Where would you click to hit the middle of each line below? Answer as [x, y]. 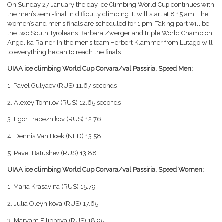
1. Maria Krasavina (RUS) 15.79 [52, 187]
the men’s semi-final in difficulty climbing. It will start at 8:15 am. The [108, 14]
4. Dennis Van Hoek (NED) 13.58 [54, 136]
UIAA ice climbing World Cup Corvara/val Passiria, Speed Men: [100, 69]
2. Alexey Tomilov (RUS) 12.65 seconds [64, 102]
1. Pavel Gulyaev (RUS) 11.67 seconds [62, 85]
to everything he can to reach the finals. [65, 52]
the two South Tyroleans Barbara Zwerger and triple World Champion [110, 33]
